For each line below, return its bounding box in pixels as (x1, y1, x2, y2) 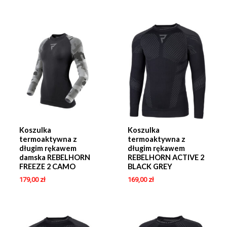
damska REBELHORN (19, 153, 90, 162)
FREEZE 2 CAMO (19, 162, 75, 171)
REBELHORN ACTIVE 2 (127, 153, 204, 162)
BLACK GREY (127, 162, 172, 171)
